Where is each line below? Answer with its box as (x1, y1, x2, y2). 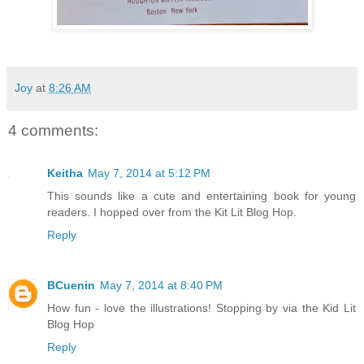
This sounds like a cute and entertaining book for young (47, 188, 356, 202)
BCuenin (47, 278, 95, 292)
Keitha (47, 166, 83, 180)
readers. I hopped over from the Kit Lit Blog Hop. (47, 205, 297, 219)
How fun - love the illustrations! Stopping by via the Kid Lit (47, 301, 356, 314)
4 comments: (8, 122, 98, 140)
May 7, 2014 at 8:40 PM (100, 278, 223, 292)
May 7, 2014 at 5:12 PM (88, 166, 210, 180)
